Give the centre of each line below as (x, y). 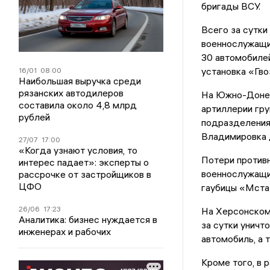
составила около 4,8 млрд (78, 105)
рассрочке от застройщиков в (85, 174)
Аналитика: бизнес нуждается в (88, 220)
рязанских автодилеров (71, 93)
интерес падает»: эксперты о (84, 162)
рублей (35, 117)
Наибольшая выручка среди (80, 81)
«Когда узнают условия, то (78, 150)
